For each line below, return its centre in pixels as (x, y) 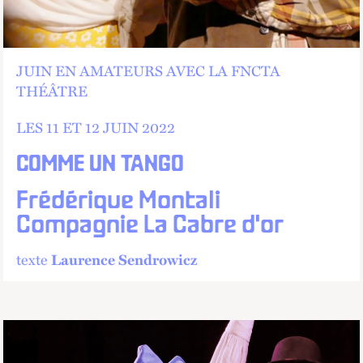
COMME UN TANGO (100, 165)
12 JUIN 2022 (130, 127)
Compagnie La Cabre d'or (150, 226)
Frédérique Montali (118, 201)
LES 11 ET (51, 127)
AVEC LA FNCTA (223, 70)
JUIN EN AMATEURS (90, 70)
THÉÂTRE (52, 90)
